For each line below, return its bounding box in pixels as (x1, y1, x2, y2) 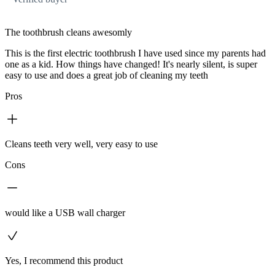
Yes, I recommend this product (5, 255, 123, 266)
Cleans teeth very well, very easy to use (5, 138, 158, 149)
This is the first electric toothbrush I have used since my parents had (5, 47, 266, 58)
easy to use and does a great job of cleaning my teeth (5, 69, 208, 80)
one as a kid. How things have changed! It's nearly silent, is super (5, 58, 257, 69)
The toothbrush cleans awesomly (5, 26, 132, 37)
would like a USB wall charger (5, 207, 125, 218)
